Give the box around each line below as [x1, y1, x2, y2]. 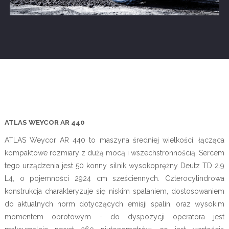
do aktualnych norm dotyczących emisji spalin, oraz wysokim [4, 199, 225, 208]
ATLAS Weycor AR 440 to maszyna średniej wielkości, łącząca [4, 135, 225, 144]
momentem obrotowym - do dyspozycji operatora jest [4, 212, 225, 221]
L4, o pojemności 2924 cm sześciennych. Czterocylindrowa [4, 174, 225, 182]
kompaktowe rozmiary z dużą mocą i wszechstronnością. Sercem [4, 148, 225, 157]
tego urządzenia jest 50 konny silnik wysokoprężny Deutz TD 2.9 [4, 161, 225, 170]
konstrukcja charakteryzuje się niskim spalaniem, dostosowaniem [4, 187, 225, 195]
